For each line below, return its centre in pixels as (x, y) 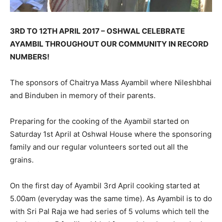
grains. (22, 160)
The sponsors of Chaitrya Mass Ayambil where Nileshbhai (111, 82)
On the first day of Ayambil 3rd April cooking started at (105, 185)
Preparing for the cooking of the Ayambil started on (100, 121)
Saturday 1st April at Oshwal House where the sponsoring (111, 134)
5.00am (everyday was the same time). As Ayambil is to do (111, 198)
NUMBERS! (30, 56)
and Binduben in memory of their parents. (83, 95)
